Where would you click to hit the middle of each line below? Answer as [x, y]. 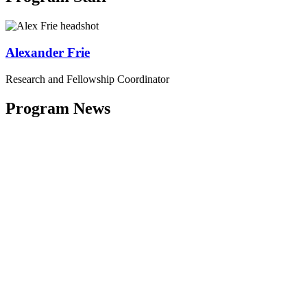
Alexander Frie [48, 52]
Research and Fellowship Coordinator [87, 79]
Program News [58, 108]
